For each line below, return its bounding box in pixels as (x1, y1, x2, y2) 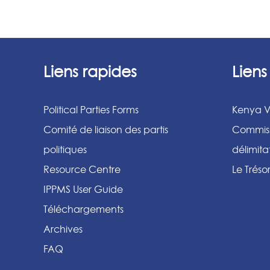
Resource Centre (43, 163, 121, 175)
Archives (43, 222, 83, 235)
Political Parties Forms (43, 103, 139, 116)
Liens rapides (43, 62, 137, 81)
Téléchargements (43, 202, 124, 215)
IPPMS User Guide (43, 183, 123, 195)
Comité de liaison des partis (43, 123, 168, 136)
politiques (43, 143, 87, 155)
